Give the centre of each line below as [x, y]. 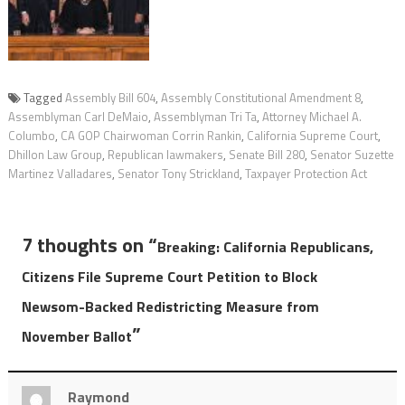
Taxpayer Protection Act [306, 173]
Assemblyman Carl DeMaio [78, 116]
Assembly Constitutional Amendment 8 [260, 97]
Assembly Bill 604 [110, 97]
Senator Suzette [352, 154]
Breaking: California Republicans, [265, 246]
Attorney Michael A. [311, 116]
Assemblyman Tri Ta [205, 116]
